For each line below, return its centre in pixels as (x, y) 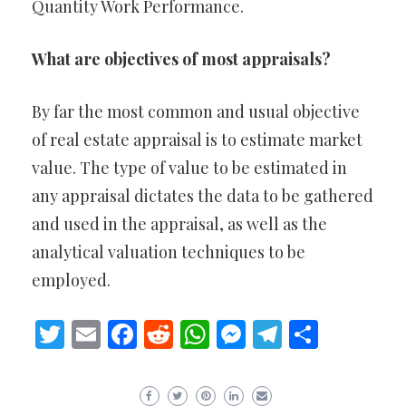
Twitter (113, 333)
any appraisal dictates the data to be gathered (203, 196)
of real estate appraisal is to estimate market (197, 140)
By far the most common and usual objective (196, 111)
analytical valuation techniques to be (169, 252)
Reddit (217, 333)
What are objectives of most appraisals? (181, 59)
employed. (71, 280)
